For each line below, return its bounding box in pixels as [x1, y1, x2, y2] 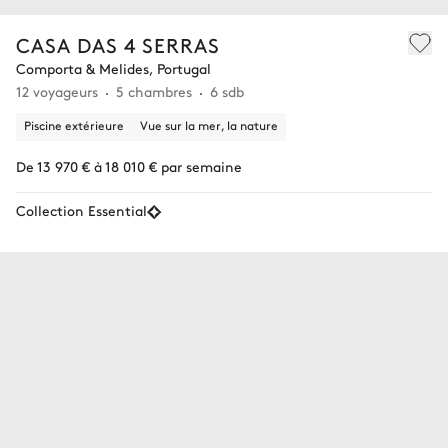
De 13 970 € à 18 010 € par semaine [16, 156, 242, 177]
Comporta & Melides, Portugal [16, 58, 211, 79]
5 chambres [116, 81, 192, 102]
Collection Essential [16, 200, 147, 221]
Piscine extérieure [24, 117, 124, 134]
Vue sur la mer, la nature [140, 117, 278, 134]
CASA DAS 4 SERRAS [16, 31, 220, 59]
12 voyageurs [16, 81, 98, 102]
